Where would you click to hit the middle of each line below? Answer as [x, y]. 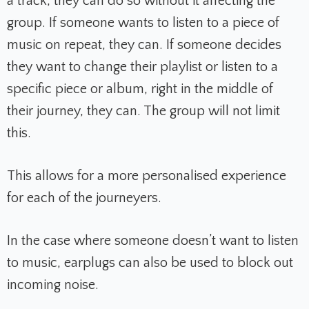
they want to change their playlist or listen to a [142, 67]
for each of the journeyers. [84, 198]
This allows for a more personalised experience [147, 176]
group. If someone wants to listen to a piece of [143, 23]
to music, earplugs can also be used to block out [150, 263]
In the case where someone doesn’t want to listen [153, 241]
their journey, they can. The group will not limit [143, 111]
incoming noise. [53, 285]
